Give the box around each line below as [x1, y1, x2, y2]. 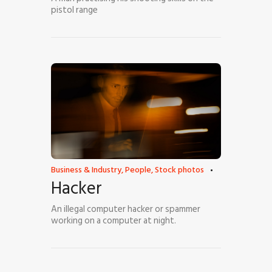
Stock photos [155, 163, 204, 177]
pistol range [51, 2, 98, 18]
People [125, 163, 151, 177]
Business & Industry [51, 163, 121, 177]
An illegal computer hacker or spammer [51, 201, 200, 217]
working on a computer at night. [51, 212, 176, 228]
